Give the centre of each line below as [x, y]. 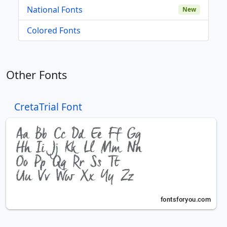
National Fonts [55, 9]
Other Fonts [36, 74]
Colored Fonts [54, 30]
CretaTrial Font [48, 106]
